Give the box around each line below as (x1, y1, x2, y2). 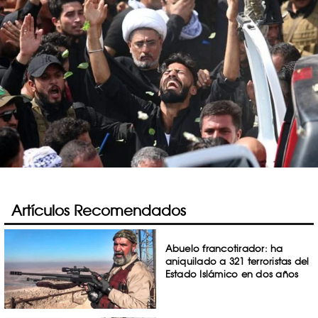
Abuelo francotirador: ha (165, 243, 283, 254)
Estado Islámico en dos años (165, 268, 299, 280)
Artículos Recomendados (11, 202, 186, 219)
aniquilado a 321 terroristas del (165, 256, 309, 267)
